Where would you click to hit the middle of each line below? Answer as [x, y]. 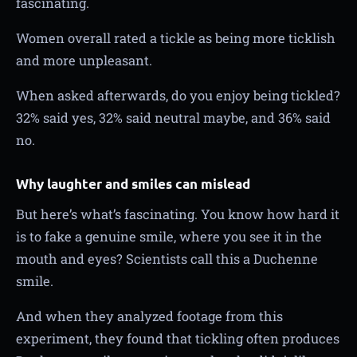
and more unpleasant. [84, 60]
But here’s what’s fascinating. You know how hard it [178, 214]
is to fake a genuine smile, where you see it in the [169, 236]
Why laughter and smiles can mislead [133, 183]
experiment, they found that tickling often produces [178, 338]
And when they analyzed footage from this [149, 316]
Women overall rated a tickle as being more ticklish [176, 37]
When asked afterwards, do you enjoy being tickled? [178, 95]
